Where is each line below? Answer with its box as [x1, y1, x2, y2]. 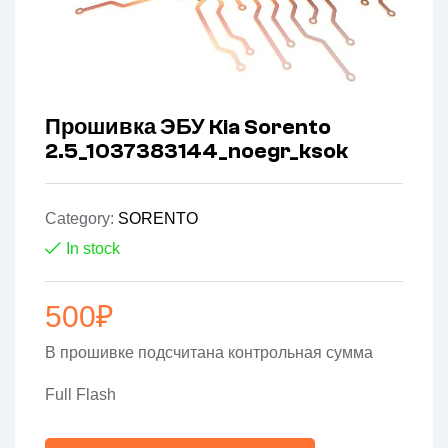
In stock [66, 240, 120, 258]
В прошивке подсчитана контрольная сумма [45, 344, 373, 362]
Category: [45, 210, 118, 228]
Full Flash [45, 386, 116, 404]
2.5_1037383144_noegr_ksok [45, 138, 348, 165]
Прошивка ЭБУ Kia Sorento [45, 114, 331, 141]
